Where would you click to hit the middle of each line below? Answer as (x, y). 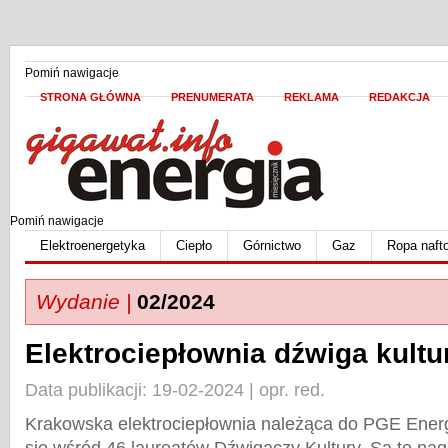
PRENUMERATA (212, 97)
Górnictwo (272, 245)
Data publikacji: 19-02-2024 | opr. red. (175, 390)
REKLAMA (311, 97)
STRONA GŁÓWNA (90, 97)
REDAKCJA (399, 97)
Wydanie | (83, 301)
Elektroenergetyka (92, 245)
